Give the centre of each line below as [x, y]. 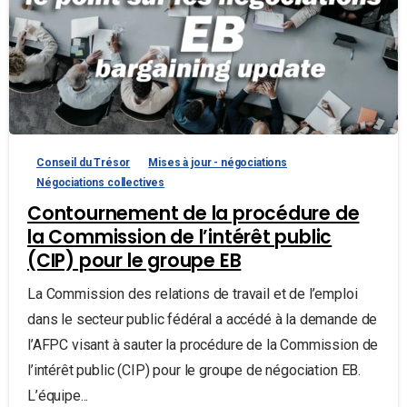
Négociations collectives [101, 183]
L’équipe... [58, 396]
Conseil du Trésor [84, 163]
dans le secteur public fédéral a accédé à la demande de [203, 320]
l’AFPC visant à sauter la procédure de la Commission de [203, 345]
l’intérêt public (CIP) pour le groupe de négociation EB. [194, 371]
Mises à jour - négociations [218, 163]
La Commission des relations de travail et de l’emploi [193, 294]
